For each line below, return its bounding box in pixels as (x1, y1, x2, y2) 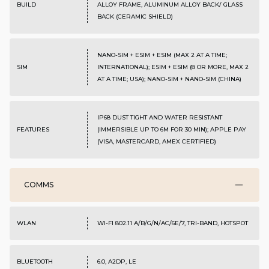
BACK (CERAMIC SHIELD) (97, 13, 173, 21)
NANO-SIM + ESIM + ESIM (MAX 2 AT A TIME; (97, 51, 227, 59)
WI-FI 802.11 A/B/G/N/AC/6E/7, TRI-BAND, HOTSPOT (97, 219, 248, 228)
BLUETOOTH (17, 258, 53, 266)
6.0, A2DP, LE (97, 258, 136, 266)
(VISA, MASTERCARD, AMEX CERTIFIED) (97, 138, 216, 146)
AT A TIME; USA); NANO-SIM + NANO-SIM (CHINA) (97, 75, 241, 83)
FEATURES (17, 125, 49, 134)
